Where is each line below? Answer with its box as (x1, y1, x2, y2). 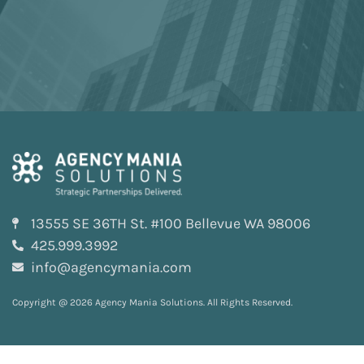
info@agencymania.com (30, 258, 192, 276)
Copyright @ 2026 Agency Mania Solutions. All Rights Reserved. (12, 296, 292, 308)
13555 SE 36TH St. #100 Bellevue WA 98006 (30, 214, 310, 232)
